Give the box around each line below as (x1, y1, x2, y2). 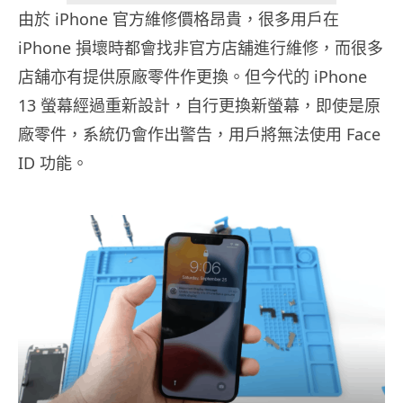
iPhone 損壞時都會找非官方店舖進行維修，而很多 (18, 37, 383, 59)
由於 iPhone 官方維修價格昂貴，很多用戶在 (18, 8, 339, 31)
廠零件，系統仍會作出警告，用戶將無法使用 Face (18, 123, 381, 146)
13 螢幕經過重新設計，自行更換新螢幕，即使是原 (18, 94, 381, 117)
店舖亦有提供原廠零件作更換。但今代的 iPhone (18, 66, 367, 88)
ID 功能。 (18, 152, 88, 175)
